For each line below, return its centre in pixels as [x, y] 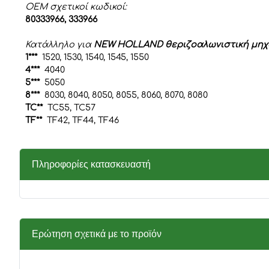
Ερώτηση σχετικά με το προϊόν [97, 234]
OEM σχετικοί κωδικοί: [76, 6]
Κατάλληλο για [59, 44]
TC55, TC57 [70, 107]
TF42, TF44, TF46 [80, 120]
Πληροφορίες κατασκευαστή [91, 164]
